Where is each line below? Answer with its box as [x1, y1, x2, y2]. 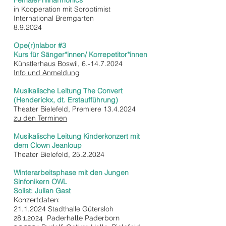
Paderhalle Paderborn [45, 214, 120, 222]
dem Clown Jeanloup [14, 141, 84, 150]
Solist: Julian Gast [14, 186, 73, 195]
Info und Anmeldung [14, 68, 80, 77]
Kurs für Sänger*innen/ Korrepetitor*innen [14, 50, 147, 59]
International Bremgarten [14, 14, 94, 23]
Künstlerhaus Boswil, [14, 59, 82, 68]
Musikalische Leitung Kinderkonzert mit [14, 132, 140, 141]
